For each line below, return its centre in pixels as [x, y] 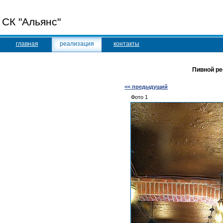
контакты [126, 44]
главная [27, 44]
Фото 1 [139, 97]
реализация [77, 44]
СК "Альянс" [31, 22]
